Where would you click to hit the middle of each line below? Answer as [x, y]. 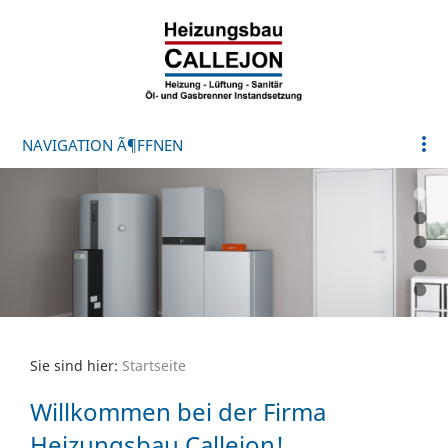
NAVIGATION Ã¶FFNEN [102, 144]
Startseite [154, 365]
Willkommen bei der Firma [178, 411]
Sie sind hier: [76, 365]
